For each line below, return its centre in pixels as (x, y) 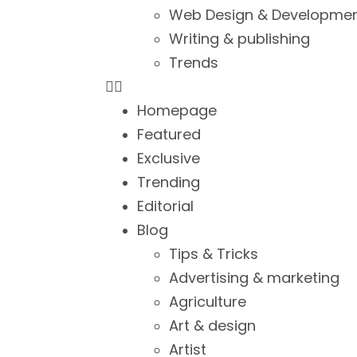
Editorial (165, 206)
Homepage (177, 110)
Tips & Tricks (214, 254)
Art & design (212, 326)
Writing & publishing (239, 39)
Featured (169, 134)
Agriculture (208, 302)
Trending (169, 182)
